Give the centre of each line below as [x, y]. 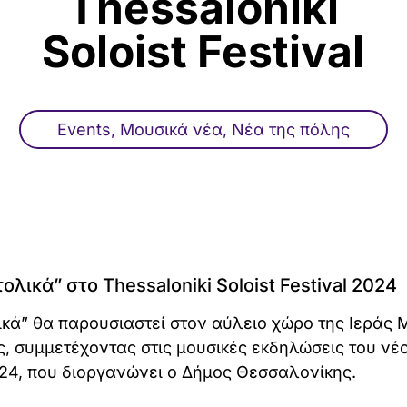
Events [84, 129]
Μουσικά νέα [171, 129]
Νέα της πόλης [290, 129]
